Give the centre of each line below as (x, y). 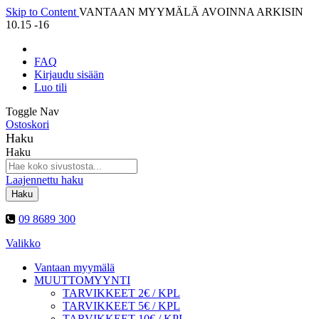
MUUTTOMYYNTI (82, 280)
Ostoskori (27, 124)
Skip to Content (42, 12)
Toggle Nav (32, 111)
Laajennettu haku (45, 180)
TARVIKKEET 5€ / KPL (121, 306)
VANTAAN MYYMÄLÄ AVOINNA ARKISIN (191, 12)
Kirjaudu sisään (69, 74)
